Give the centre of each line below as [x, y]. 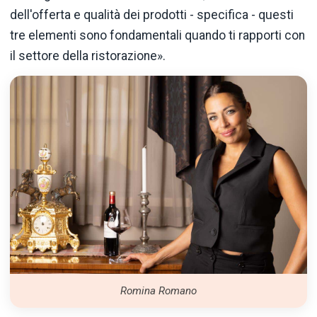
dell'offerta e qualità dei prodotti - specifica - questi [152, 15]
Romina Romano [158, 290]
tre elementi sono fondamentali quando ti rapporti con [157, 36]
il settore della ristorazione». [88, 56]
